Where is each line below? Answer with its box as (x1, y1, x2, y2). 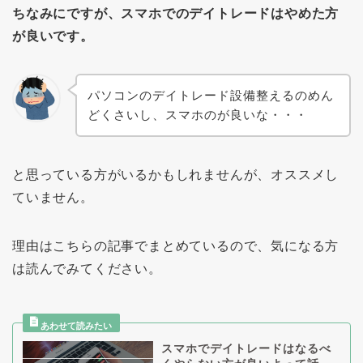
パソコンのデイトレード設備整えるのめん (87, 88, 334, 103)
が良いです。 (12, 29, 94, 44)
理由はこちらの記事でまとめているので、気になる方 (12, 239, 340, 254)
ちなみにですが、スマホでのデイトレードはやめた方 (12, 6, 340, 21)
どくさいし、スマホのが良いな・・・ (87, 108, 308, 122)
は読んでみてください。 (12, 262, 162, 276)
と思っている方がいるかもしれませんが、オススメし (12, 168, 340, 182)
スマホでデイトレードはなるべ (160, 343, 331, 356)
